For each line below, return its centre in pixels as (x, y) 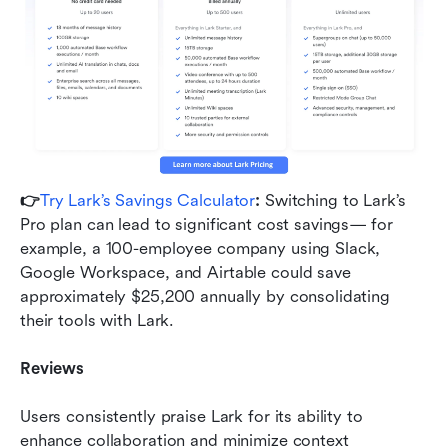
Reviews (52, 368)
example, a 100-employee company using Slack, (200, 248)
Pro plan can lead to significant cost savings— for (206, 224)
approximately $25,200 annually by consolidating (205, 296)
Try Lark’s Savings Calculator (147, 200)
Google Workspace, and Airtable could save (185, 272)
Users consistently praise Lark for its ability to (191, 416)
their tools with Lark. (97, 320)
